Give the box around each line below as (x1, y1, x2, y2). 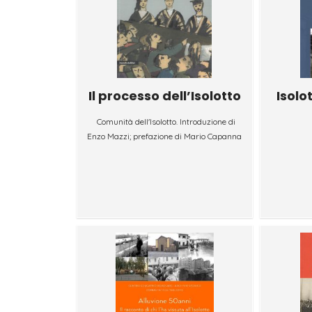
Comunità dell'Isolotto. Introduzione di (96, 116, 235, 127)
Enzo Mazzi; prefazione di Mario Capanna (87, 130, 242, 141)
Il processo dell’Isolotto (88, 86, 241, 104)
